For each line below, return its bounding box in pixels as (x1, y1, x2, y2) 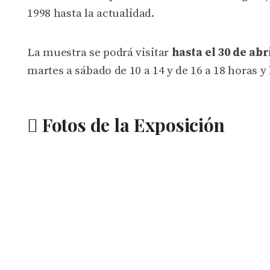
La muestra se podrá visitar (27, 46, 172, 60)
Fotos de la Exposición (37, 113, 225, 137)
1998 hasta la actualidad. (27, 7, 154, 20)
